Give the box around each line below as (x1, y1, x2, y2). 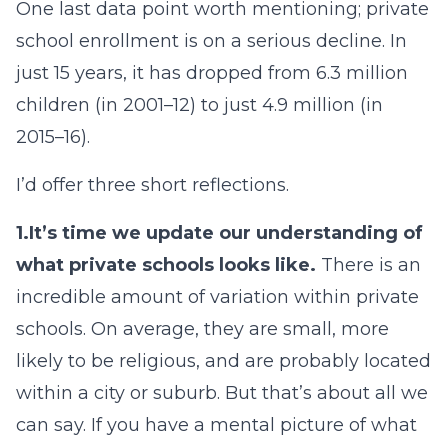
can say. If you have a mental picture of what (16, 414, 417, 436)
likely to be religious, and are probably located (16, 350, 431, 372)
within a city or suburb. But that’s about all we (16, 382, 428, 404)
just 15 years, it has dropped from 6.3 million (16, 62, 408, 84)
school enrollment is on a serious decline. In (16, 30, 407, 52)
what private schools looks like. (16, 254, 316, 276)
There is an (316, 254, 421, 276)
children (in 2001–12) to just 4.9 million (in (16, 94, 383, 116)
